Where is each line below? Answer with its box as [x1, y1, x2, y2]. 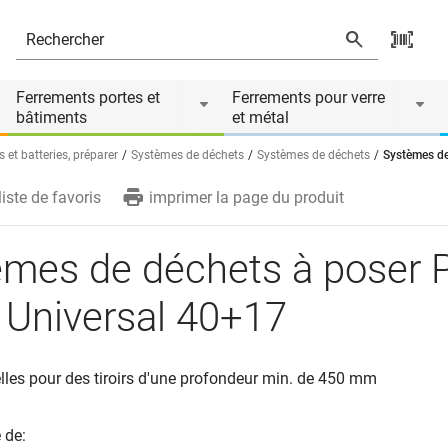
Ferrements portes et [16, 88, 160, 107]
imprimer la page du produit [149, 188, 344, 207]
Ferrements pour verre [232, 88, 385, 107]
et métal [232, 108, 289, 127]
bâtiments [16, 108, 87, 127]
